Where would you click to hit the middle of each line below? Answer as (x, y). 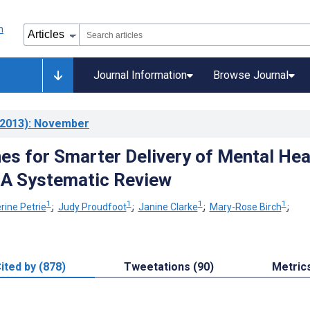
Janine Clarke (168, 207)
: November (59, 124)
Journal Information (140, 75)
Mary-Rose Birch (245, 207)
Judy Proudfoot (92, 207)
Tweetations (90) (169, 267)
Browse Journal (251, 75)
